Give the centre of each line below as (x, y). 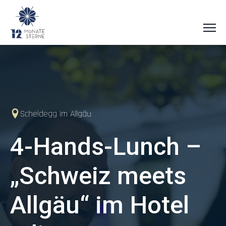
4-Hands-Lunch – (106, 146)
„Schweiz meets (98, 176)
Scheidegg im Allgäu (56, 114)
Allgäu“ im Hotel (100, 205)
